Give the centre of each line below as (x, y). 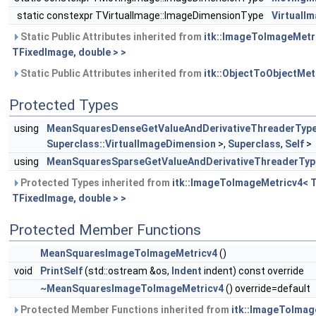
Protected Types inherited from (95, 183)
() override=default (267, 289)
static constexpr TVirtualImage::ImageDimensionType (141, 16)
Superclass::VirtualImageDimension (131, 144)
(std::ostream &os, (127, 271)
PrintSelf (61, 271)
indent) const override (253, 271)
